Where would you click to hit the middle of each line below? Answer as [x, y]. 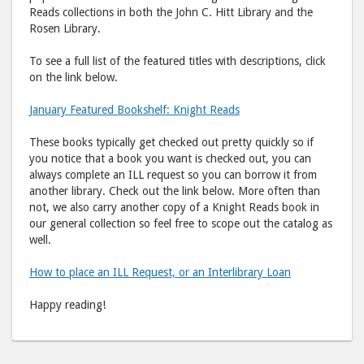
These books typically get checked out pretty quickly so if [171, 142]
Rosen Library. [65, 28]
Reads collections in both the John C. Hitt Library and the [171, 12]
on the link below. [74, 77]
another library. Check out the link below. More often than [175, 191]
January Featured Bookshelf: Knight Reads [134, 109]
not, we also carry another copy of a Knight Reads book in [174, 207]
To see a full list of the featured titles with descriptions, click [178, 61]
